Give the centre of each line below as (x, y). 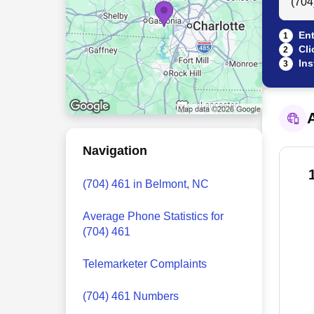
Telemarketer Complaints (144, 264)
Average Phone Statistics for (153, 216)
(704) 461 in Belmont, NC (145, 184)
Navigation (115, 151)
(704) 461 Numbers (130, 296)
